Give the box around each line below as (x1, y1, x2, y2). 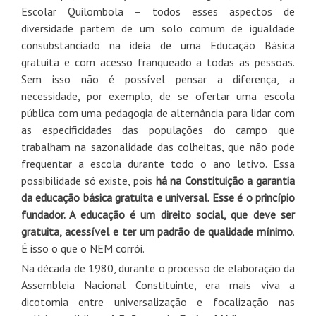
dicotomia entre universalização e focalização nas (21, 294, 295, 309)
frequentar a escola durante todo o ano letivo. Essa (21, 156, 295, 171)
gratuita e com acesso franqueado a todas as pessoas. (21, 54, 295, 69)
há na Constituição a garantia (155, 173, 295, 188)
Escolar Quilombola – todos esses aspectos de (21, 4, 295, 18)
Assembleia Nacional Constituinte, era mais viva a (21, 277, 295, 292)
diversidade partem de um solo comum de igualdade (21, 20, 295, 35)
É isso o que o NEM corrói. (21, 241, 147, 255)
